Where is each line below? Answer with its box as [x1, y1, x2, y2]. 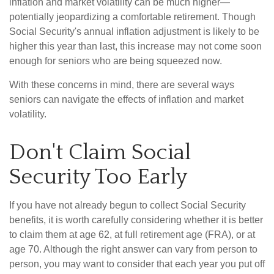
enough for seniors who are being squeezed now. [9, 56, 222, 67]
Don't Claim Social [9, 140, 191, 165]
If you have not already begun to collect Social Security [9, 200, 246, 211]
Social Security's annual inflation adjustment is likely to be [9, 26, 259, 37]
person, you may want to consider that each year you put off [9, 259, 265, 270]
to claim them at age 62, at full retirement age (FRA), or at [9, 229, 255, 240]
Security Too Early [9, 165, 187, 190]
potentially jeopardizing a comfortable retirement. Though [9, 12, 256, 23]
